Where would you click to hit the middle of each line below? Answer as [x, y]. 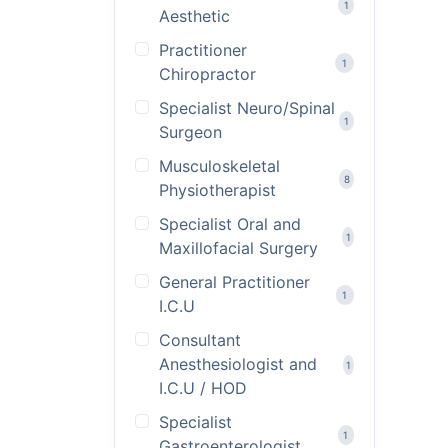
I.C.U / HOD [203, 388]
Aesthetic [194, 16]
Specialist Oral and [230, 224]
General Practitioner [234, 282]
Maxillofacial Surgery [238, 248]
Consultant [200, 340]
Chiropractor [207, 74]
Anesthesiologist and [238, 364]
